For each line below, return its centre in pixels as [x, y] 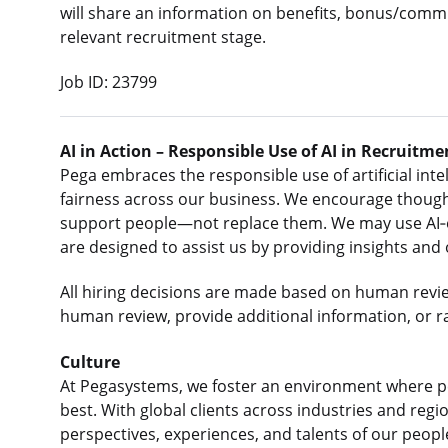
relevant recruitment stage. [163, 36]
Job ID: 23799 [108, 82]
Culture [90, 361]
